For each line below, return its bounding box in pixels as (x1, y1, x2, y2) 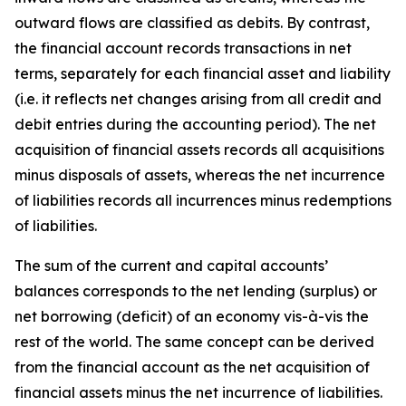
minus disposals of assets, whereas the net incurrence (14, 166, 385, 184)
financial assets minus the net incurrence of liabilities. (14, 383, 382, 401)
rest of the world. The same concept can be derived (14, 333, 374, 351)
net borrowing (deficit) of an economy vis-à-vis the (14, 307, 369, 325)
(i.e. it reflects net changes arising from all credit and (14, 90, 382, 108)
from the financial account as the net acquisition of (14, 358, 370, 376)
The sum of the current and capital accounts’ (14, 256, 328, 275)
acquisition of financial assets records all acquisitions (14, 140, 384, 159)
